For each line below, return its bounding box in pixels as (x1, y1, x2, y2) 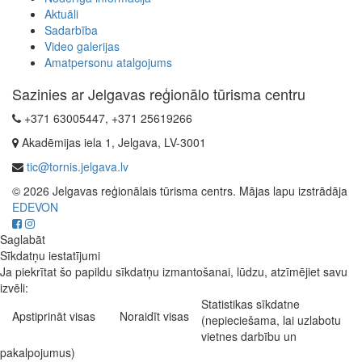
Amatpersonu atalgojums (44, 54, 172, 71)
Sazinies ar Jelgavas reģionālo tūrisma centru (12, 83, 305, 105)
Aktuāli (44, 6, 78, 23)
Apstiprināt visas (12, 308, 95, 325)
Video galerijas (44, 38, 120, 55)
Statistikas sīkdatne (201, 296, 300, 313)
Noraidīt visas (120, 308, 189, 325)
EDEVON (12, 199, 58, 216)
